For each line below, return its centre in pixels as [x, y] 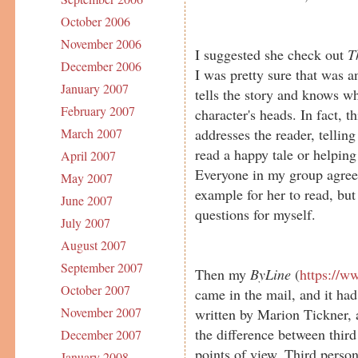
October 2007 [95, 290]
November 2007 [101, 312]
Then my [223, 274]
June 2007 [86, 201]
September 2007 [101, 268]
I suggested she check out [272, 54]
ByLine [273, 274]
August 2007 [93, 245]
